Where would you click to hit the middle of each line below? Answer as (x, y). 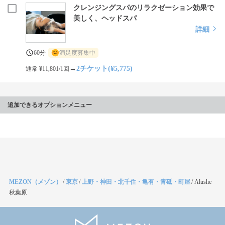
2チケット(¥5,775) (105, 69)
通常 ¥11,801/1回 (48, 69)
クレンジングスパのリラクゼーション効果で (144, 8)
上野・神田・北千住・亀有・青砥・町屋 (136, 182)
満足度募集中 (78, 53)
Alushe (203, 182)
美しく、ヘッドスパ (105, 18)
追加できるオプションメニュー (50, 105)
